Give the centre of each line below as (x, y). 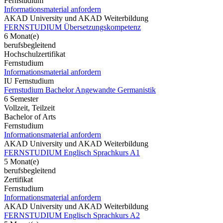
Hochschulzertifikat (35, 54)
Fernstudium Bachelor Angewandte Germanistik (80, 90)
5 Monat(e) (21, 161)
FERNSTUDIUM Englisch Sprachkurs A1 (72, 152)
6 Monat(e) (21, 36)
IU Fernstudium (29, 81)
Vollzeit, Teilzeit (29, 108)
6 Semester (21, 99)
